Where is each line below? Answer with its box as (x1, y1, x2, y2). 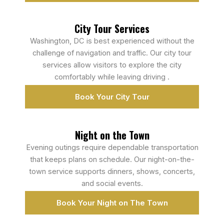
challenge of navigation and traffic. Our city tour (32, 48, 191, 58)
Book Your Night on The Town (56, 198, 168, 208)
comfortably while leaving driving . (54, 72, 169, 82)
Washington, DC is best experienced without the (29, 36, 194, 46)
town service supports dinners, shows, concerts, (29, 166, 195, 176)
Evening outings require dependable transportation (25, 142, 198, 152)
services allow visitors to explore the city (42, 60, 181, 70)
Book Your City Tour (74, 91, 149, 101)
